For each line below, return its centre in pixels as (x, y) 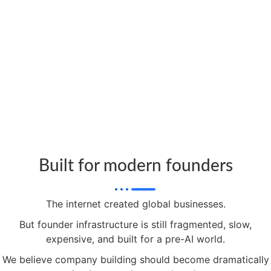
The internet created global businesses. (135, 204)
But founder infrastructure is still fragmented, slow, (135, 225)
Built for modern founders (135, 166)
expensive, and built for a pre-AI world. (135, 239)
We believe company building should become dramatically (135, 260)
